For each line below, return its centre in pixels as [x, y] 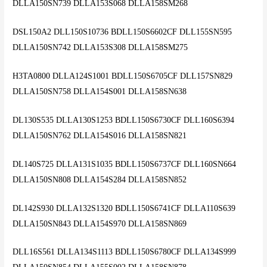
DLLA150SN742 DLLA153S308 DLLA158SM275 [100, 48]
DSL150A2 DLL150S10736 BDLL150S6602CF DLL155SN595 [122, 32]
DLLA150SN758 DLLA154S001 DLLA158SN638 [100, 91]
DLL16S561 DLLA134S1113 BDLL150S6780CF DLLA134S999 [125, 252]
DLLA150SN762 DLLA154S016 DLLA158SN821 [100, 135]
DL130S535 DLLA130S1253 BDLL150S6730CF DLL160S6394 [124, 120]
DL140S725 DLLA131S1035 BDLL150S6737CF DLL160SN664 [125, 164]
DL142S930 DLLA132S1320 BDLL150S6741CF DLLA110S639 [124, 208]
